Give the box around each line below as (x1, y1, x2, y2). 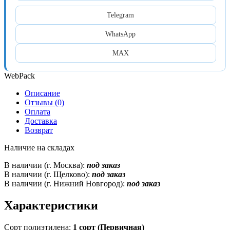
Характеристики (4, 198, 98, 212)
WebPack (4, 71, 35, 80)
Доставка (25, 116, 57, 125)
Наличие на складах (4, 143, 74, 152)
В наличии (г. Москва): (4, 160, 87, 169)
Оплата (25, 107, 50, 116)
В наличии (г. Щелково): (4, 169, 92, 179)
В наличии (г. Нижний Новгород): (4, 179, 127, 188)
